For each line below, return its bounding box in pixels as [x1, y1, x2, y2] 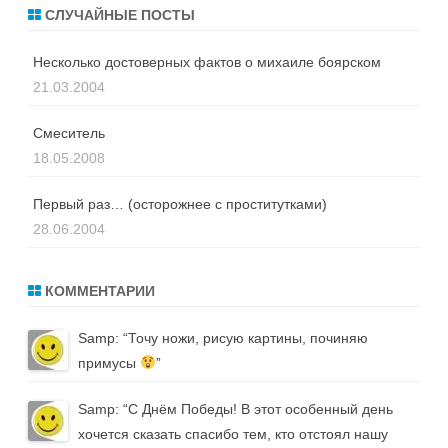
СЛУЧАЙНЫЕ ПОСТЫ [41, 7, 195, 23]
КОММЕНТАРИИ [41, 283, 155, 299]
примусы [78, 355, 140, 371]
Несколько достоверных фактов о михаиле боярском [33, 54, 381, 70]
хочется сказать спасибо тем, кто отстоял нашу [78, 425, 388, 442]
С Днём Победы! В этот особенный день [128, 400, 393, 417]
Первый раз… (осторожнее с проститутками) [33, 196, 327, 212]
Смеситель [33, 125, 105, 141]
